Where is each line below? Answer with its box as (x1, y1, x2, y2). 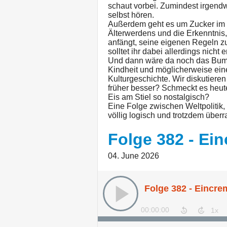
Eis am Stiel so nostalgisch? (108, 93, 209, 102)
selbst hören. (108, 11, 154, 20)
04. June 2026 (108, 152, 159, 161)
